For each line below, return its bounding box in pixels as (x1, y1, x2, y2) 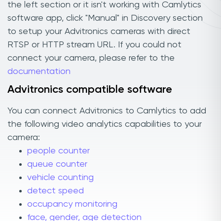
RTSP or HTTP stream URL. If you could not (7, 40, 182, 49)
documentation (7, 67, 71, 76)
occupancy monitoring (27, 200, 117, 209)
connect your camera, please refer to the (7, 53, 175, 63)
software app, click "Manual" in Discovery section (7, 13, 203, 23)
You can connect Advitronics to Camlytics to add (7, 107, 206, 116)
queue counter (27, 160, 87, 169)
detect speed (27, 186, 84, 196)
